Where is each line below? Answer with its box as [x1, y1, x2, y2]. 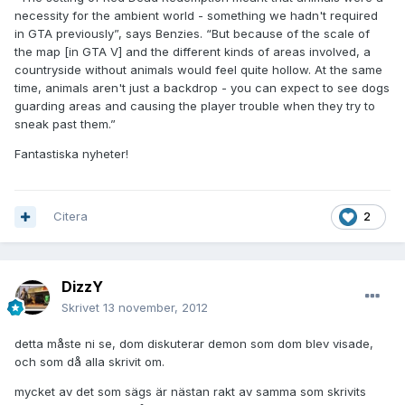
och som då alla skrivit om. [14, 354, 165, 370]
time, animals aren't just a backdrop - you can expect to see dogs [14, 80, 390, 96]
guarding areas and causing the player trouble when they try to [14, 99, 375, 114]
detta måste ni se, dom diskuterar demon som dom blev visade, [14, 336, 373, 352]
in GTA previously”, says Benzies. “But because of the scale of [14, 26, 370, 42]
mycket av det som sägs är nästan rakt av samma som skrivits [14, 384, 366, 400]
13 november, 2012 [103, 300, 208, 316]
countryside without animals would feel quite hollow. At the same [14, 62, 382, 78]
